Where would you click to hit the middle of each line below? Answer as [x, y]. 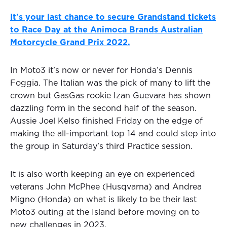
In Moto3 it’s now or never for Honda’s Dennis [101, 70]
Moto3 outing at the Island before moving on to [105, 212]
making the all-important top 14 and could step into [113, 134]
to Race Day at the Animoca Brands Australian [106, 30]
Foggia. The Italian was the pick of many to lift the [110, 83]
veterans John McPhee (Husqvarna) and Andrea [106, 187]
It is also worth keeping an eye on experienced [103, 174]
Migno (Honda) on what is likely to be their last [103, 199]
